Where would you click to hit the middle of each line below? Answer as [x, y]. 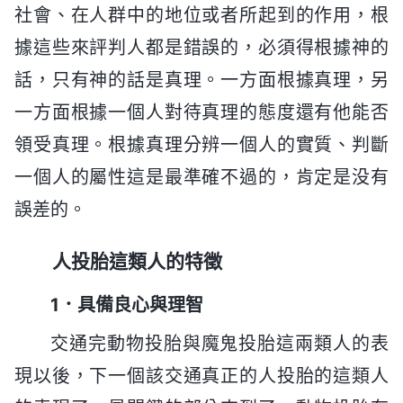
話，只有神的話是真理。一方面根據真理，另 [201, 80]
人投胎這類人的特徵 [137, 261]
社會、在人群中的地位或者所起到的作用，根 [201, 15]
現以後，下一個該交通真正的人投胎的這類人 [201, 376]
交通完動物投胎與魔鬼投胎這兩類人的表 [219, 344]
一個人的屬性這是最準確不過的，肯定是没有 [201, 177]
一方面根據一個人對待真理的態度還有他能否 [201, 112]
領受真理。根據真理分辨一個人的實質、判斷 [201, 144]
